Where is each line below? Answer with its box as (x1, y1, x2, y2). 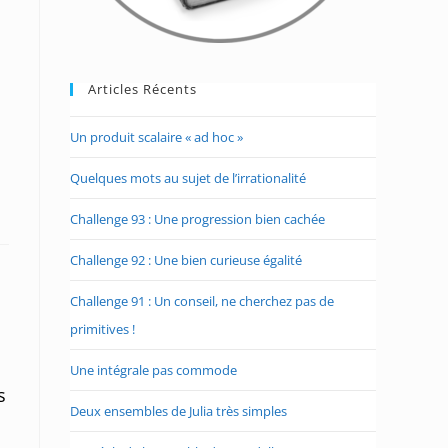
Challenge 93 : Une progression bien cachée (70, 210, 325, 228)
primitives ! (70, 320, 135, 338)
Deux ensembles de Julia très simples (70, 402, 287, 420)
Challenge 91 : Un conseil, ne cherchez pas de (70, 292, 334, 310)
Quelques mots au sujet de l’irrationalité (70, 169, 306, 187)
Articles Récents (88, 80, 197, 98)
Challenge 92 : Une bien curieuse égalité (70, 251, 302, 269)
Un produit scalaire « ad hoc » (70, 128, 243, 146)
